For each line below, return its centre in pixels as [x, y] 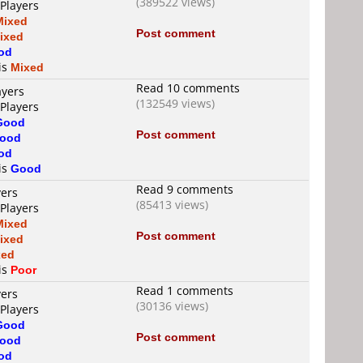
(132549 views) [175, 103]
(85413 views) [172, 205]
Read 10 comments [188, 88]
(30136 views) [172, 306]
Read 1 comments [185, 290]
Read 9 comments [185, 189]
